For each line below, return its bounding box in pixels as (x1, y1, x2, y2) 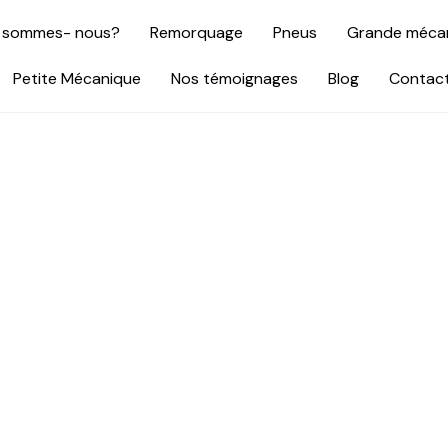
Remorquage (149, 22, 243, 43)
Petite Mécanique (12, 68, 141, 89)
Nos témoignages (170, 68, 298, 89)
